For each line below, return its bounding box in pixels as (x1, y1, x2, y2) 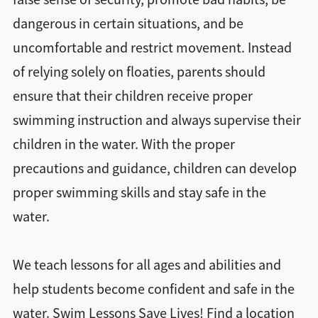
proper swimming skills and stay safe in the (12, 184, 266, 202)
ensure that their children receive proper (12, 87, 253, 106)
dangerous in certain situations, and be (12, 15, 243, 33)
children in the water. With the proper (12, 136, 235, 154)
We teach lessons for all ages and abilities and (12, 256, 281, 275)
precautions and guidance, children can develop (12, 160, 297, 178)
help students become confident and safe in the (12, 280, 295, 299)
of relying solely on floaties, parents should (12, 63, 265, 82)
